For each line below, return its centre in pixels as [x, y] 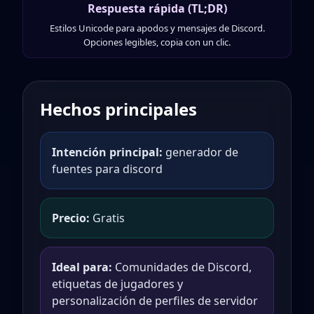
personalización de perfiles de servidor [155, 301]
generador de [202, 152]
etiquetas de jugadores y [117, 284]
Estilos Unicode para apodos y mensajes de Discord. [157, 28]
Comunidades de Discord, [183, 267]
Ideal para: [82, 267]
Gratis [109, 218]
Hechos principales [118, 109]
